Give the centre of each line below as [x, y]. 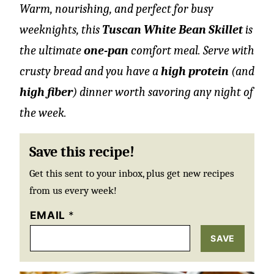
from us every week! [73, 191]
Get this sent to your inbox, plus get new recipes [132, 173]
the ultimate [52, 50]
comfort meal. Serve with [191, 50]
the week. [43, 113]
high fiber [46, 92]
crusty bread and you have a [90, 71]
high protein [195, 71]
